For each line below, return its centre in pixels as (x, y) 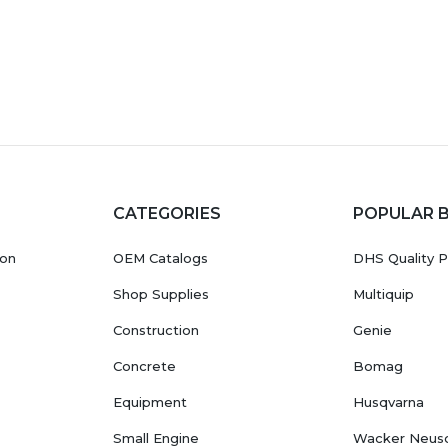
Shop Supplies (160, 294)
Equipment (149, 402)
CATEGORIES (166, 214)
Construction (155, 330)
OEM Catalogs (160, 258)
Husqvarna (388, 402)
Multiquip (383, 294)
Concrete (144, 366)
